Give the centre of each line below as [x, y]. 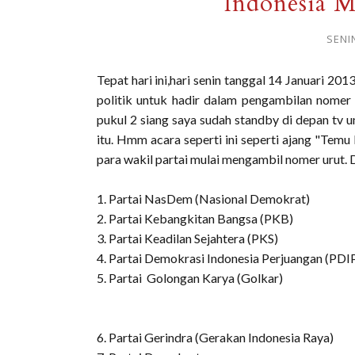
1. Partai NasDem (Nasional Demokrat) [203, 198]
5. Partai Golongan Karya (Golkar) [190, 278]
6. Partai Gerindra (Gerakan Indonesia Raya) [215, 337]
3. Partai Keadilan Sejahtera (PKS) [187, 238]
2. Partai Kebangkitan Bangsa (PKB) [195, 218]
